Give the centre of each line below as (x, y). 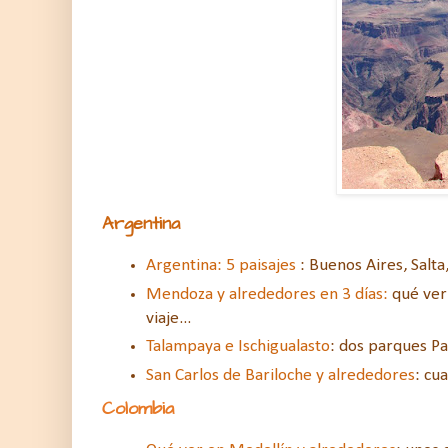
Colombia (138, 409)
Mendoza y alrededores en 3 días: (267, 294)
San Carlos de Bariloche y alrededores (280, 375)
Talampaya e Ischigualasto (238, 347)
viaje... (168, 318)
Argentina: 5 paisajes (221, 266)
